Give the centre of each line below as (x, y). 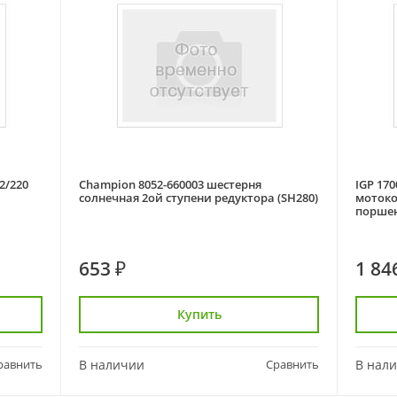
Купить (199, 314)
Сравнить (292, 364)
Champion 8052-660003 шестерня (170, 184)
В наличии (112, 365)
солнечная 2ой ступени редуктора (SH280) (298, 198)
